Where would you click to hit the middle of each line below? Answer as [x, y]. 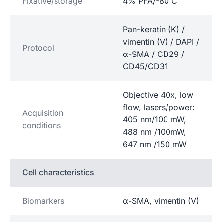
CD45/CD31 [145, 66]
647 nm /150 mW [155, 144]
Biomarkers [43, 200]
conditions [42, 125]
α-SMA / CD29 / [154, 54]
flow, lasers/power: [159, 107]
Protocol [38, 47]
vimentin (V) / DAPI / [161, 41]
